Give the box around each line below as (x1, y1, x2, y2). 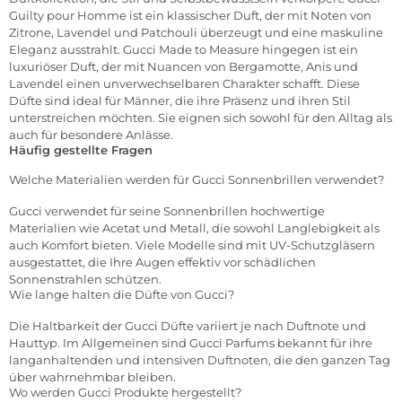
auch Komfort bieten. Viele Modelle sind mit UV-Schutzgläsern (9, 238, 375, 253)
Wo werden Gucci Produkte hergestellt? (9, 385, 241, 400)
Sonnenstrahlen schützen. (9, 272, 162, 287)
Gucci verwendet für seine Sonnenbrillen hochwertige (9, 204, 325, 219)
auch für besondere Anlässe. (9, 127, 173, 143)
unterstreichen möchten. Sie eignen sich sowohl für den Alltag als (9, 110, 392, 126)
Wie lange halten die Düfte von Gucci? (9, 287, 234, 302)
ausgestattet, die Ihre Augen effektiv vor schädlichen (9, 255, 316, 270)
